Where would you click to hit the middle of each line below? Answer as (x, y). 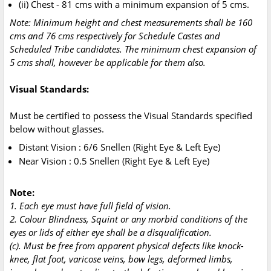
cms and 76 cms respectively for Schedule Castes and (115, 36)
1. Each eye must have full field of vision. (92, 206)
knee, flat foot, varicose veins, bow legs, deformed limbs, (121, 259)
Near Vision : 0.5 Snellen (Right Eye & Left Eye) (114, 161)
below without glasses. (57, 129)
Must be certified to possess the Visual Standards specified (131, 116)
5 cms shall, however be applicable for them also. (108, 63)
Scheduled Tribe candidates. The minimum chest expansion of (133, 49)
